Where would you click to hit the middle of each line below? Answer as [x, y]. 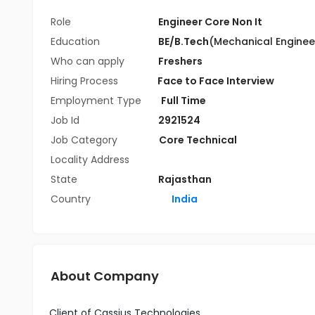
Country [71, 199]
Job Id [65, 120]
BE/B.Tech [184, 41]
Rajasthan [185, 179]
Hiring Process [86, 81]
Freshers [180, 61]
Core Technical [198, 140]
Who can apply [89, 61]
